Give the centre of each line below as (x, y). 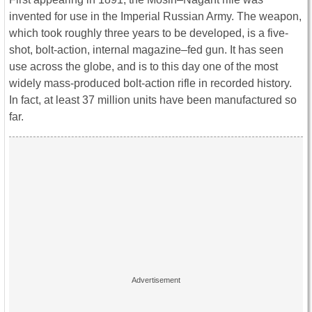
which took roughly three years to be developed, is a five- (149, 33)
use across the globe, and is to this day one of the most (143, 67)
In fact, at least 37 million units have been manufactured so (153, 100)
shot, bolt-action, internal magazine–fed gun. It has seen (146, 50)
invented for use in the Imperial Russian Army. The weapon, (155, 17)
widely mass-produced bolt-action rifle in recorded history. (150, 84)
